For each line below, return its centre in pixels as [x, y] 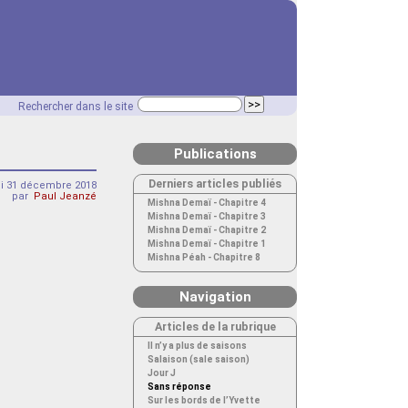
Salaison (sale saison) [199, 359]
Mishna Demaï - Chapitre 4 [207, 203]
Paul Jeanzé [65, 196]
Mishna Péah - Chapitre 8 [204, 257]
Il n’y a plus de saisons [197, 346]
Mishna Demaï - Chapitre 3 [207, 216]
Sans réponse [179, 387]
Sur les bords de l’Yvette [204, 400]
